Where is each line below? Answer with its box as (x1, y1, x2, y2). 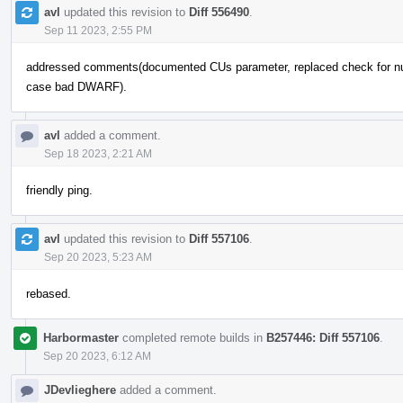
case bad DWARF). (26, 79, 127, 94)
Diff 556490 (189, 4, 249, 19)
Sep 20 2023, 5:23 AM (44, 250, 152, 264)
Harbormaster (43, 330, 119, 345)
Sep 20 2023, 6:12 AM (43, 349, 151, 363)
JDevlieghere (44, 382, 116, 397)
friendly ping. (26, 183, 93, 197)
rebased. (26, 286, 71, 300)
